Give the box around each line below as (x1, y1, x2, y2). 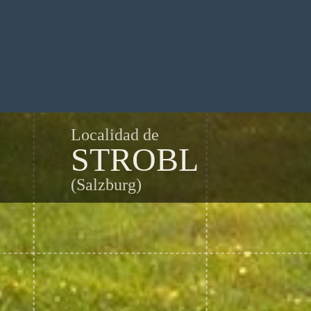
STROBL (71, 141, 199, 178)
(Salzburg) (71, 176, 142, 194)
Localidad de (71, 126, 159, 144)
